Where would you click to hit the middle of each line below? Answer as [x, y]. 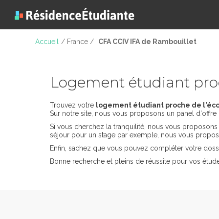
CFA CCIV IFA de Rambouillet [147, 41]
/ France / [78, 41]
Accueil [47, 41]
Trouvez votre [73, 105]
